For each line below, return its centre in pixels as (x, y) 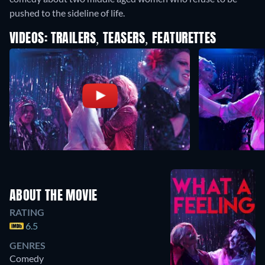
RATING (27, 212)
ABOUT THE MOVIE (54, 196)
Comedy (27, 258)
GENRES (28, 245)
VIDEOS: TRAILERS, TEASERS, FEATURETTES (113, 39)
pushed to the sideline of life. (67, 13)
